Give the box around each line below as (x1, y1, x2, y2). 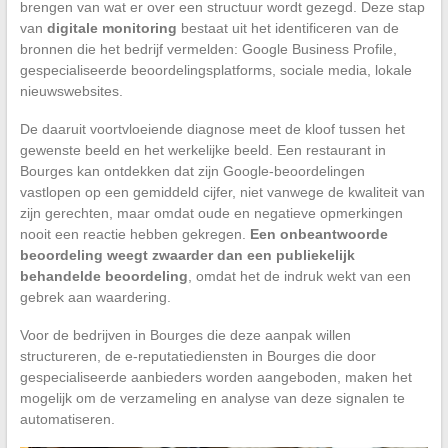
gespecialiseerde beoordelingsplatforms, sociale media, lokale (19, 61, 412, 78)
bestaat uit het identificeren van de (176, 19, 399, 36)
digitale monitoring (46, 19, 177, 36)
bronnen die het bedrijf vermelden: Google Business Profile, (19, 40, 397, 57)
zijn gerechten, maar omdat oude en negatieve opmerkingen (19, 204, 403, 221)
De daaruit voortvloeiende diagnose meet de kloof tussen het (19, 120, 405, 137)
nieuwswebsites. (19, 82, 123, 99)
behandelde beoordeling (19, 267, 188, 284)
